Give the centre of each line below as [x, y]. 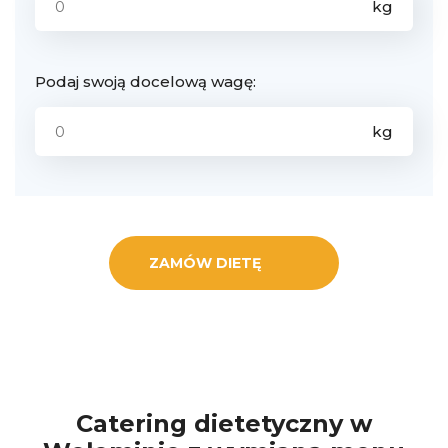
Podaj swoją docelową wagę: [145, 81]
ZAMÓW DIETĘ [205, 262]
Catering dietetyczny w [224, 423]
